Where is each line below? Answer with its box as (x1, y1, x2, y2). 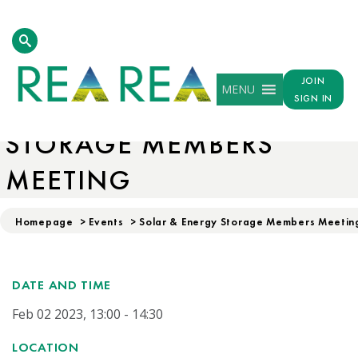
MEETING (6, 161, 132, 198)
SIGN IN (294, 92, 332, 105)
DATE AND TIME (12, 276, 112, 293)
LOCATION (12, 339, 79, 356)
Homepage (15, 215, 74, 229)
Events (89, 215, 124, 229)
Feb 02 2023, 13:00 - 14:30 (12, 305, 163, 323)
